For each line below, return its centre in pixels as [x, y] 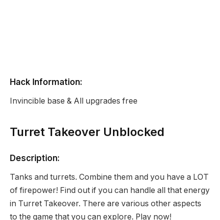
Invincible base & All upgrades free [74, 101]
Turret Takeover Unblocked [87, 132]
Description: [35, 158]
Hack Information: [46, 82]
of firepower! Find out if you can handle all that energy [110, 190]
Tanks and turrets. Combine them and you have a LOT [109, 177]
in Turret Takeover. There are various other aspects [106, 203]
